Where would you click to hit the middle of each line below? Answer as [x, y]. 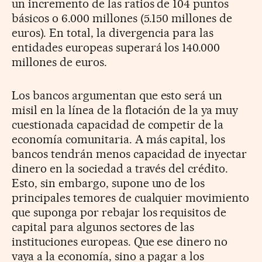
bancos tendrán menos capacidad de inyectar [130, 154]
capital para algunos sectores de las [103, 227]
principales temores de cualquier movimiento [131, 198]
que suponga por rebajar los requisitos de [119, 213]
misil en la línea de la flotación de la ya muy [125, 110]
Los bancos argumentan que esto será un [117, 96]
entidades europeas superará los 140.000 [116, 48]
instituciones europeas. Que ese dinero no [120, 242]
